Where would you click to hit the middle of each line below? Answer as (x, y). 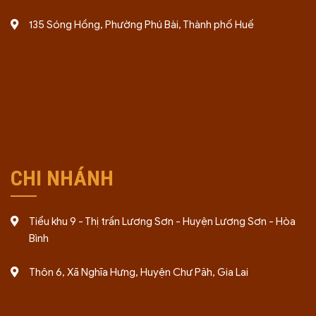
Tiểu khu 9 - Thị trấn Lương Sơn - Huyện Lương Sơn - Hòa (162, 221)
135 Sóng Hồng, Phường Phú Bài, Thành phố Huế (141, 25)
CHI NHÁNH (62, 178)
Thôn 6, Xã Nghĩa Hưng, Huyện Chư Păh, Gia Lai (139, 272)
